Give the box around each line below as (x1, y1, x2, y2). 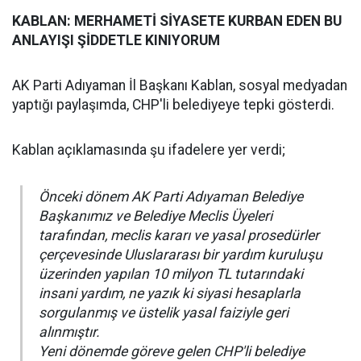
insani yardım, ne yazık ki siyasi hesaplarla (39, 285, 301, 302)
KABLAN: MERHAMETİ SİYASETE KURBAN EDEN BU (12, 13, 342, 30)
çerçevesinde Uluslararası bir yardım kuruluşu (39, 247, 322, 263)
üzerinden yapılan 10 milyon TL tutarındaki (39, 266, 303, 283)
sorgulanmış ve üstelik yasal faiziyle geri (39, 305, 288, 322)
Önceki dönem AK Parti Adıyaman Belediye (39, 189, 303, 205)
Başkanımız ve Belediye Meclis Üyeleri (39, 208, 272, 225)
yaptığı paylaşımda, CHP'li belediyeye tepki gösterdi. (12, 97, 334, 114)
